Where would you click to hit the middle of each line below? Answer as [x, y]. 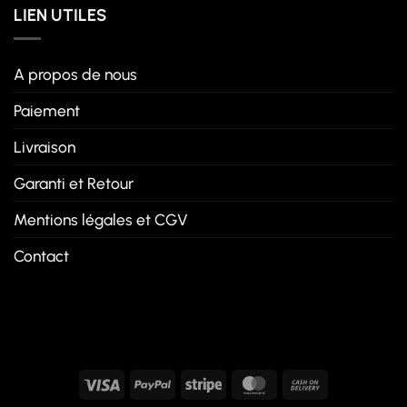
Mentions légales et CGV [101, 219]
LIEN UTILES [60, 15]
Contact [41, 255]
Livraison [45, 146]
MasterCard [309, 382]
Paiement [47, 110]
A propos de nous [75, 74]
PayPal [189, 382]
